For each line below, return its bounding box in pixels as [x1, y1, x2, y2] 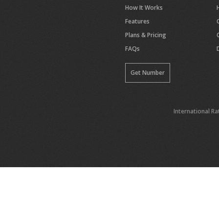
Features [125, 17, 150, 25]
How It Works [125, 3, 163, 12]
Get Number [131, 68, 165, 77]
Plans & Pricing [125, 31, 166, 39]
